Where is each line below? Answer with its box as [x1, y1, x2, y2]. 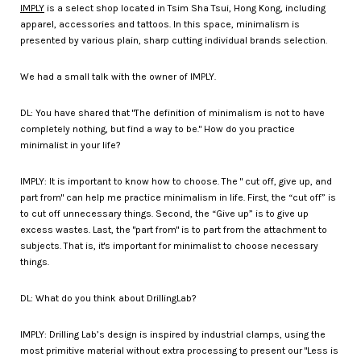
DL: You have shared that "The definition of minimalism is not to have [20, 106, 325, 118]
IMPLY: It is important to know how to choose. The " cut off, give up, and [20, 175, 332, 187]
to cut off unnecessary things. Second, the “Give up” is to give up [20, 207, 309, 219]
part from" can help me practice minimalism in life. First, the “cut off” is [20, 191, 336, 203]
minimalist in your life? [20, 139, 121, 151]
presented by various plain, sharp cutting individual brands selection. [20, 34, 327, 46]
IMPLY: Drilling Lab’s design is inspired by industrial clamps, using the [20, 328, 326, 340]
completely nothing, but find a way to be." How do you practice [20, 122, 295, 135]
